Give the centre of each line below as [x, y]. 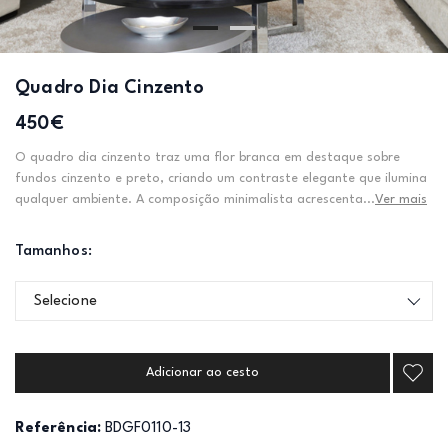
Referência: [58, 428]
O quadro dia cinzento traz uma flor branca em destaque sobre [207, 157]
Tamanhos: [53, 251]
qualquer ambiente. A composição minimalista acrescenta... [195, 199]
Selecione [65, 301]
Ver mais [401, 199]
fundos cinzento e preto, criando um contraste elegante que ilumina [221, 178]
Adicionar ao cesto [202, 372]
